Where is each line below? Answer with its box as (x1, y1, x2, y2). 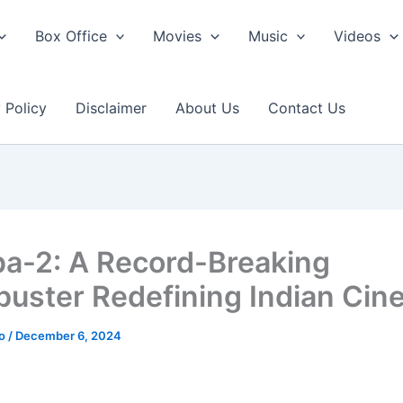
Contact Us (268, 99, 345, 117)
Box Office (34, 27, 107, 45)
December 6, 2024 (15, 328, 121, 343)
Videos (334, 27, 381, 45)
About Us (175, 99, 239, 117)
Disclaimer (76, 99, 147, 117)
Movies (153, 27, 202, 45)
